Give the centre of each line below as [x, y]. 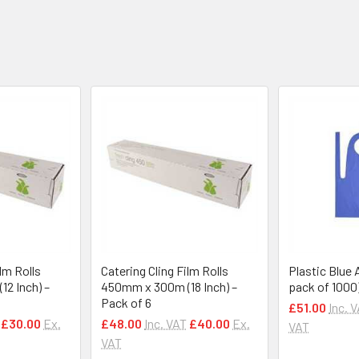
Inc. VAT [165, 323]
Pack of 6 [126, 302]
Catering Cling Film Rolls [165, 270]
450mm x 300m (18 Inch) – [169, 286]
